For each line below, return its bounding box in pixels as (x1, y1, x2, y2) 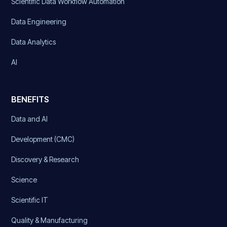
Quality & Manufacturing (11, 215, 88, 224)
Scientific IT (11, 195, 49, 204)
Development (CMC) (11, 134, 75, 143)
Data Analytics (11, 37, 56, 46)
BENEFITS (11, 94, 50, 104)
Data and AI (11, 114, 48, 123)
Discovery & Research (11, 155, 80, 164)
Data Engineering (11, 17, 67, 26)
